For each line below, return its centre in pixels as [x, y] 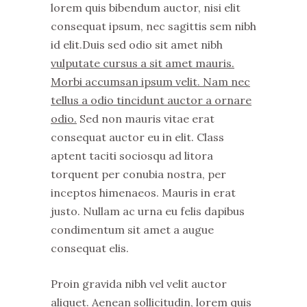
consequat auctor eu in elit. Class [137, 137]
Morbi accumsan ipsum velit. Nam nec [150, 82]
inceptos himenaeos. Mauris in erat [143, 193]
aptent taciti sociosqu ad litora [132, 156]
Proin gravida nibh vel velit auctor [139, 284]
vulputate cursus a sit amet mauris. [143, 63]
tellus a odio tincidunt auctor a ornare [151, 100]
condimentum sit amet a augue [132, 230]
